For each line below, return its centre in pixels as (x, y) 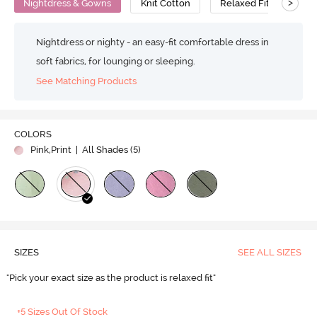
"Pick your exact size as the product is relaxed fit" (112, 278)
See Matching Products (87, 81)
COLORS (33, 134)
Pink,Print (51, 150)
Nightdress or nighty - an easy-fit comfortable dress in (153, 42)
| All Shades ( (103, 150)
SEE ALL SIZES (269, 253)
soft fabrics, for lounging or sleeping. (116, 61)
